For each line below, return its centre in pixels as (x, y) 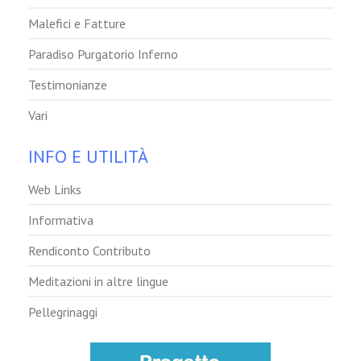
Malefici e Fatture (77, 23)
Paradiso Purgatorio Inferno (103, 54)
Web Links (55, 189)
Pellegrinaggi (63, 311)
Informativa (61, 220)
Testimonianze (68, 84)
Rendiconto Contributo (89, 250)
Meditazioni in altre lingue (98, 281)
